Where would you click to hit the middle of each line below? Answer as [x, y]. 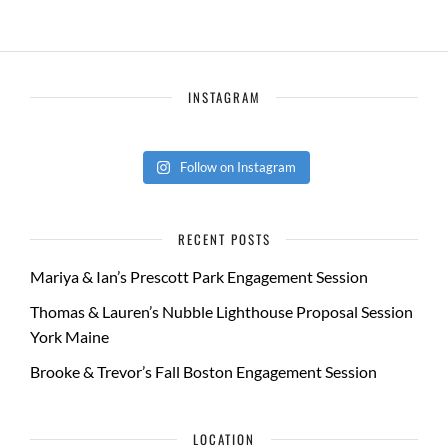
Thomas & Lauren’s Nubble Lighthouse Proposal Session [221, 311]
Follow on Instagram [238, 167]
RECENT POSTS [224, 239]
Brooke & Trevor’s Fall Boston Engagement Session [203, 371]
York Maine [69, 336]
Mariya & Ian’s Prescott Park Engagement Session [199, 276]
